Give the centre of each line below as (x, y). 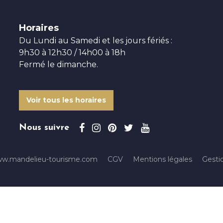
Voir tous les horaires (66, 100)
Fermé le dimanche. (58, 64)
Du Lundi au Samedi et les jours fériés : (95, 40)
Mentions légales (163, 159)
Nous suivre (44, 127)
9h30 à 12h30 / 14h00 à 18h (72, 52)
